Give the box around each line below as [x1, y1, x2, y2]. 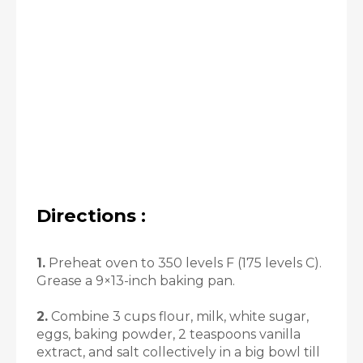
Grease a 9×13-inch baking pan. [36, 273, 235, 288]
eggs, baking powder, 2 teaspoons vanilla [36, 327, 301, 342]
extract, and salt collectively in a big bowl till [36, 344, 320, 360]
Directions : [36, 204, 146, 227]
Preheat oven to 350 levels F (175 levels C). [45, 255, 322, 271]
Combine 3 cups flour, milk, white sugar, [48, 309, 309, 324]
